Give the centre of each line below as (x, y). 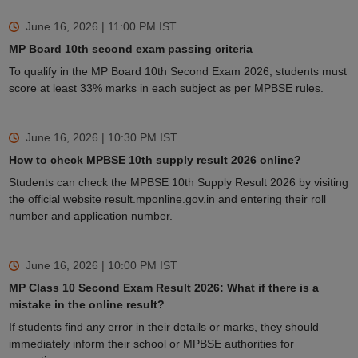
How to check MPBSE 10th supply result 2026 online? (155, 160)
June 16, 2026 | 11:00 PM (90, 27)
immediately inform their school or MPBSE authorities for (151, 344)
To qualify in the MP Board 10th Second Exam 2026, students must (177, 72)
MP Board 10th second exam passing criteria (130, 49)
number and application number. (90, 216)
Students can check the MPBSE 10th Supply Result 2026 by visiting (178, 183)
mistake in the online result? (86, 305)
